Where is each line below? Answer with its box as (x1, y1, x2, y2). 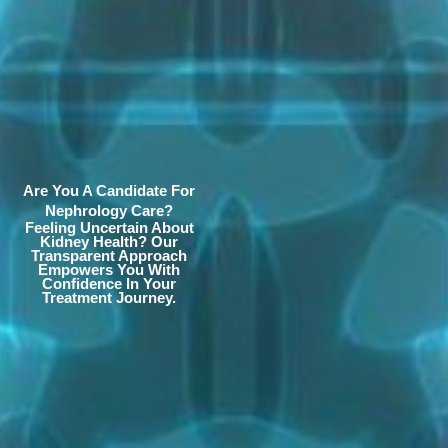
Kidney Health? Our (40, 234, 179, 250)
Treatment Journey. (42, 290, 177, 306)
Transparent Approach (31, 248, 188, 264)
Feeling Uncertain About (24, 220, 194, 236)
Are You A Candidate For (23, 183, 196, 199)
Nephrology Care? (45, 203, 174, 219)
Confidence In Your (42, 276, 177, 292)
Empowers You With (38, 262, 181, 278)
